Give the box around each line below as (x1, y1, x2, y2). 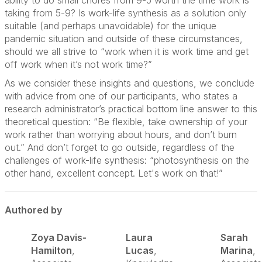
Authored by (5, 204, 62, 216)
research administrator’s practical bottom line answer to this (5, 103, 257, 115)
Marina (220, 244, 253, 256)
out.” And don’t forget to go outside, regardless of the (5, 142, 235, 153)
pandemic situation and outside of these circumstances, (5, 33, 243, 44)
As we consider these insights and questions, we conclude (5, 77, 254, 89)
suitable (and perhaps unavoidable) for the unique (5, 20, 216, 32)
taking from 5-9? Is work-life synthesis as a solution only (5, 7, 246, 19)
